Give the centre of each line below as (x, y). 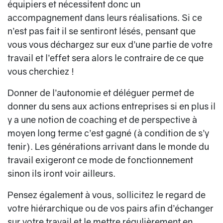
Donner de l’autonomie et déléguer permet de (101, 93)
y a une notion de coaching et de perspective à (102, 120)
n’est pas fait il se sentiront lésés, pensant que (102, 31)
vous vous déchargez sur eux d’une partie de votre (110, 45)
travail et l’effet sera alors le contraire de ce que (106, 58)
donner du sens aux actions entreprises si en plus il (111, 106)
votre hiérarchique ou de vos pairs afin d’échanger (111, 208)
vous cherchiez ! (41, 71)
